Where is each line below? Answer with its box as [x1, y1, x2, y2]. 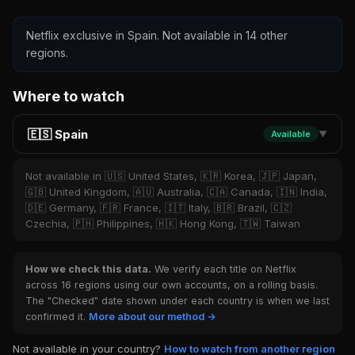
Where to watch [13, 88, 124, 105]
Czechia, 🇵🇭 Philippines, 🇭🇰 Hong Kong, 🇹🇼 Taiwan [25, 217, 300, 230]
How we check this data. [25, 263, 151, 275]
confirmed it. [25, 311, 89, 323]
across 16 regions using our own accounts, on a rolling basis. [25, 279, 318, 291]
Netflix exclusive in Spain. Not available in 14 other [26, 29, 288, 42]
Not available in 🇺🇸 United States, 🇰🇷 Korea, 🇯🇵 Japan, [25, 170, 317, 182]
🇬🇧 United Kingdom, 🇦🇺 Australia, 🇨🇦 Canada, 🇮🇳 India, [25, 185, 327, 198]
